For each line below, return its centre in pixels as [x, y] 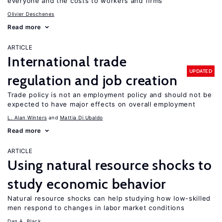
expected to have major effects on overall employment [102, 104]
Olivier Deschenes [31, 14]
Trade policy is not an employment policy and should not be [110, 95]
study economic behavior [87, 184]
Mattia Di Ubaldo [81, 117]
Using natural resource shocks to [110, 165]
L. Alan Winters [27, 117]
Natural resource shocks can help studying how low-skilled [109, 198]
